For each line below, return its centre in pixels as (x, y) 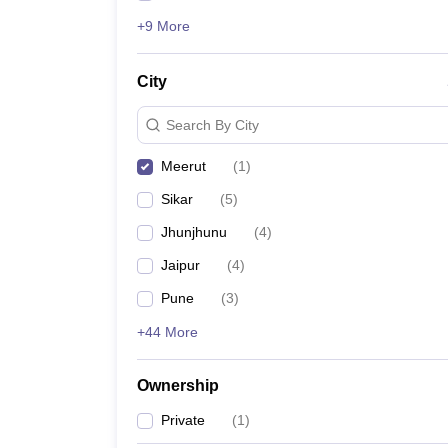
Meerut (183, 166)
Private (183, 420)
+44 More (167, 332)
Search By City (212, 124)
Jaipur (180, 265)
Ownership (178, 385)
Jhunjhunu (194, 232)
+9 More (163, 26)
